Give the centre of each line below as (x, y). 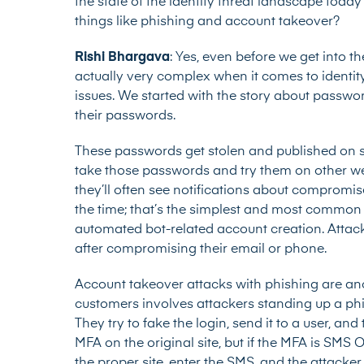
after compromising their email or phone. (201, 250)
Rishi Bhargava (122, 58)
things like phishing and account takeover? (207, 22)
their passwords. (127, 117)
